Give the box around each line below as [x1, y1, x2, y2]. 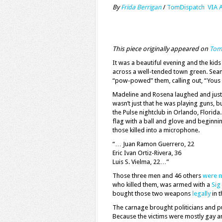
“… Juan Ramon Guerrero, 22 [112, 140, 194, 148]
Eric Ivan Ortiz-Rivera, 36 [112, 149, 181, 157]
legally [192, 190, 211, 197]
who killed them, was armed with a [112, 181, 212, 188]
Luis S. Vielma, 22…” [112, 158, 169, 166]
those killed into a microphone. [112, 126, 200, 134]
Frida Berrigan [121, 3, 162, 11]
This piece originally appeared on [112, 45, 210, 53]
